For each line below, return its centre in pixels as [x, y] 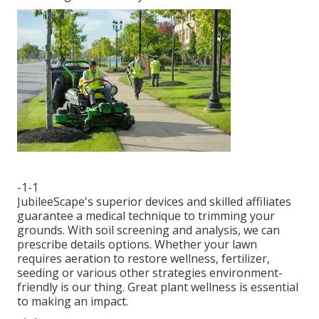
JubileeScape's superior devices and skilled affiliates [154, 201]
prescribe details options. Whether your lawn [137, 244]
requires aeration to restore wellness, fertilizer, [143, 258]
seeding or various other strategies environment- [150, 272]
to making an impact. [73, 301]
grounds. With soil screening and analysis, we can [148, 230]
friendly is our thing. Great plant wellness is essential [158, 287]
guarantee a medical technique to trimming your [146, 215]
